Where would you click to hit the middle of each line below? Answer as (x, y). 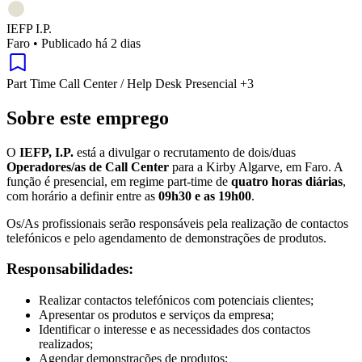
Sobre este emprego (88, 118)
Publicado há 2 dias (91, 43)
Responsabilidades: (70, 269)
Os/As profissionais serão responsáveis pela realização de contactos (177, 223)
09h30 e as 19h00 (205, 196)
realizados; (66, 344)
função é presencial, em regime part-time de (119, 181)
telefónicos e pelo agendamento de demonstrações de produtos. (166, 238)
